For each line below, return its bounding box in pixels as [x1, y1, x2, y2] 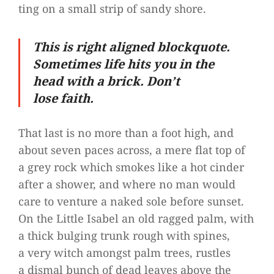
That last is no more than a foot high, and [18, 125, 234, 140]
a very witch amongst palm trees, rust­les [18, 245, 231, 260]
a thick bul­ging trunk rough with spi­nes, [18, 228, 230, 243]
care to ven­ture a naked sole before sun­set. [18, 194, 244, 209]
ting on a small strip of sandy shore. [18, 1, 206, 16]
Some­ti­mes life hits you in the [33, 56, 214, 72]
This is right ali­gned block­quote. [33, 39, 230, 55]
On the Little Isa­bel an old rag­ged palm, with [18, 211, 254, 226]
